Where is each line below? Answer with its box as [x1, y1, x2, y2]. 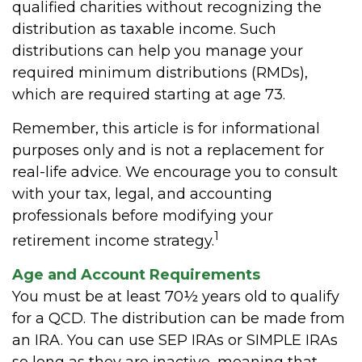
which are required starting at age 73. [12, 85, 293, 103]
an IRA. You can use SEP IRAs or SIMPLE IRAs [12, 330, 338, 349]
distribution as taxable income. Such [12, 19, 276, 38]
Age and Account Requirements [12, 265, 260, 284]
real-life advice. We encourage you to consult [12, 162, 338, 181]
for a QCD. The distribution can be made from [12, 309, 345, 327]
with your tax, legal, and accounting [12, 184, 272, 203]
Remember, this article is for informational [12, 119, 320, 137]
